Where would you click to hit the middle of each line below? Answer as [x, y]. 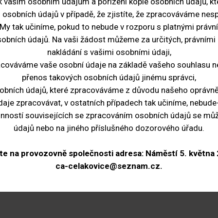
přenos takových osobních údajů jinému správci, [109, 77]
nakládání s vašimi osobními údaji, [109, 52]
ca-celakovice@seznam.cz [108, 166]
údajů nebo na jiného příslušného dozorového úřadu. [109, 128]
